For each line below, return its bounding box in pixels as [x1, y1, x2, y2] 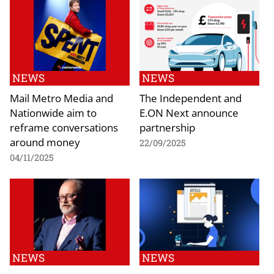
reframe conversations [10, 120, 118, 135]
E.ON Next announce [139, 105, 239, 120]
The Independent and [139, 91, 242, 106]
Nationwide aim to [10, 105, 97, 120]
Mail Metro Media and [10, 91, 113, 106]
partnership [139, 120, 195, 135]
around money [10, 135, 80, 150]
